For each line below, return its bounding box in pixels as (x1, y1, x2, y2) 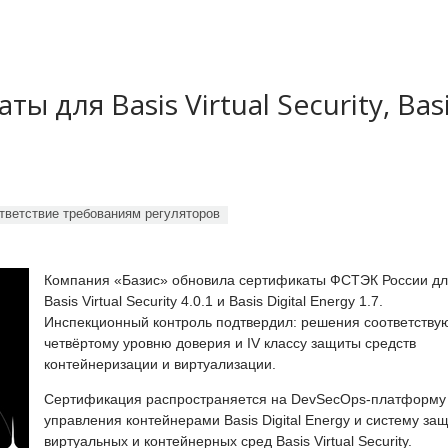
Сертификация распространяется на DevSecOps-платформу (44, 390, 446, 407)
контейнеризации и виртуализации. (44, 355, 276, 372)
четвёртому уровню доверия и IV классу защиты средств (44, 334, 416, 351)
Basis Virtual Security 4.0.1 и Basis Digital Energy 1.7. (44, 292, 383, 309)
